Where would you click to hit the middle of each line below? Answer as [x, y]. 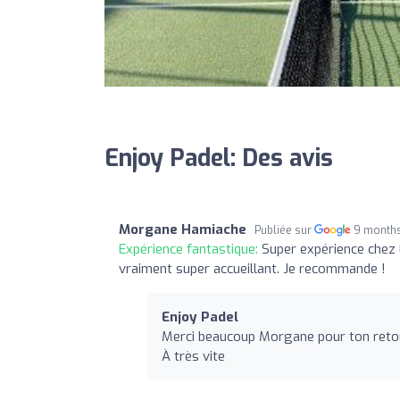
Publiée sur [284, 230]
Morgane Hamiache [183, 229]
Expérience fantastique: [190, 249]
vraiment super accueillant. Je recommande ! [252, 268]
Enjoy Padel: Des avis [219, 158]
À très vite [193, 356]
